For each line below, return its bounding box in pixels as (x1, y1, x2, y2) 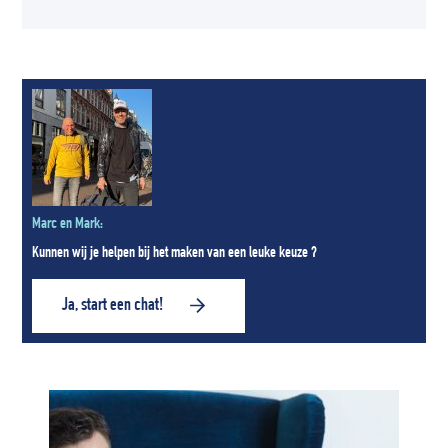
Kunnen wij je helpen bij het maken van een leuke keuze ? (32, 245, 318, 262)
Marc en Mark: (32, 216, 104, 233)
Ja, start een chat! (62, 296, 164, 315)
